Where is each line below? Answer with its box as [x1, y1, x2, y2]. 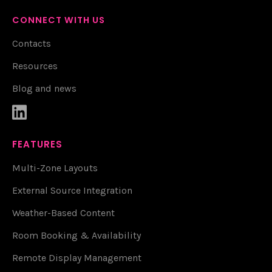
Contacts [12, 37, 51, 49]
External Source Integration [12, 184, 132, 196]
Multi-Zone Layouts [12, 161, 98, 174]
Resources [12, 59, 58, 72]
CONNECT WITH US [12, 13, 106, 26]
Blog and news [12, 82, 76, 94]
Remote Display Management [12, 251, 141, 263]
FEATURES [12, 137, 63, 151]
